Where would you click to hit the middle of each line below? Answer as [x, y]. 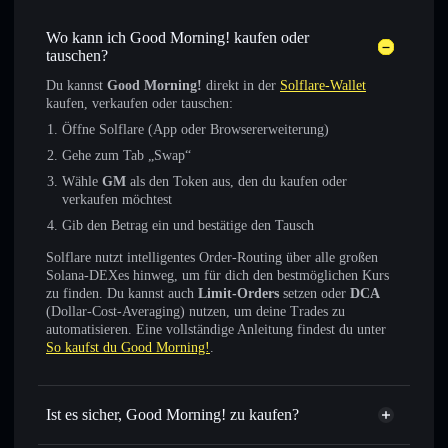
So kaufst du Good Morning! [128, 347]
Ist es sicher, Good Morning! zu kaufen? [172, 414]
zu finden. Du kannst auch [122, 293]
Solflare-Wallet [323, 85]
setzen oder [314, 293]
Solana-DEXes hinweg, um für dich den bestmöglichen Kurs [217, 275]
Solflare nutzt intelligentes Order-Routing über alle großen [212, 257]
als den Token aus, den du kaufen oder [236, 181]
